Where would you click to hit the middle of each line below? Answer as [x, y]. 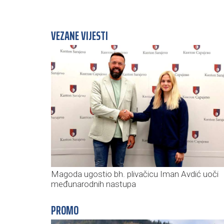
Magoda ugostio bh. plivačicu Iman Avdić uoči [135, 174]
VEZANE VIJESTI [79, 36]
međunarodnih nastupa [93, 184]
